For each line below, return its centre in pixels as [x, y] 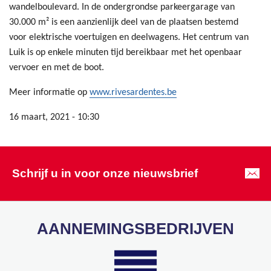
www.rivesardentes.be [133, 92]
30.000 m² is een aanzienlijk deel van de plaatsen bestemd [124, 22]
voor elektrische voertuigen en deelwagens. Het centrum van [129, 37]
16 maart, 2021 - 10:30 [54, 117]
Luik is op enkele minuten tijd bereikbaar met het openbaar [126, 52]
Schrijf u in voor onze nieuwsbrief [105, 173]
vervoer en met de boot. [57, 67]
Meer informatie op [49, 92]
